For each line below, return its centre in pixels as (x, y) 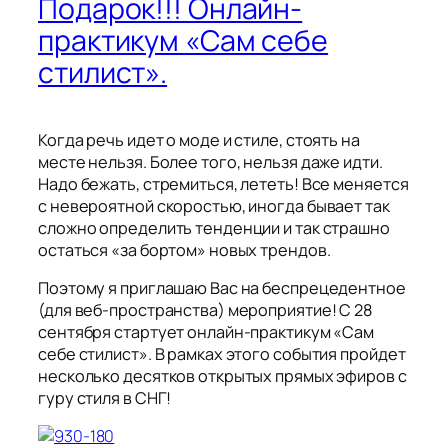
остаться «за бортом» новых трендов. (184, 249)
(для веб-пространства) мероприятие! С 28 (205, 310)
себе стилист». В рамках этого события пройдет (222, 354)
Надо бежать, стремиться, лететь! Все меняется (223, 183)
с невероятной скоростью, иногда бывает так (214, 205)
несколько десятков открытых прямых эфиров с (222, 376)
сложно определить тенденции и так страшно (214, 227)
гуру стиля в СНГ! (105, 398)
